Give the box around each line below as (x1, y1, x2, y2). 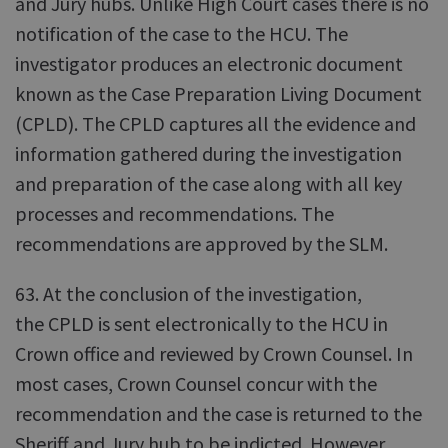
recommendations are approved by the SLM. (15, 231, 388, 256)
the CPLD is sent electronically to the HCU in (15, 311, 388, 336)
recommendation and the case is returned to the (15, 401, 422, 426)
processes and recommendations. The (15, 201, 334, 226)
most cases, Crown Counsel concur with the (15, 371, 377, 396)
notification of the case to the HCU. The (15, 21, 348, 46)
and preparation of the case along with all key (15, 171, 402, 196)
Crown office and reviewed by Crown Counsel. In (15, 341, 413, 366)
